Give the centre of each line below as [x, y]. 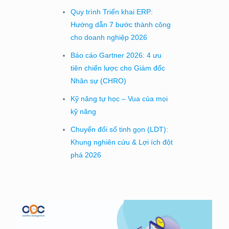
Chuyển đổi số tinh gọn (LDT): [120, 129]
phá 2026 [86, 155]
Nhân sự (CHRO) [99, 81]
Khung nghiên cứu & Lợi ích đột [122, 142]
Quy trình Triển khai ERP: [112, 12]
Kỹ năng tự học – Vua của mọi [119, 98]
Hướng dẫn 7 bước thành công [121, 24]
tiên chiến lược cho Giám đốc [118, 68]
